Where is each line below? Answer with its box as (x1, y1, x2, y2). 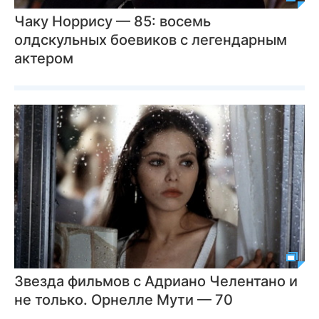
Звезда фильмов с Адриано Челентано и (14, 272, 298, 290)
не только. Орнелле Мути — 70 (14, 291, 233, 308)
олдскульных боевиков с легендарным (14, 31, 287, 48)
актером (14, 50, 73, 67)
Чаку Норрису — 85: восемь (14, 13, 211, 30)
